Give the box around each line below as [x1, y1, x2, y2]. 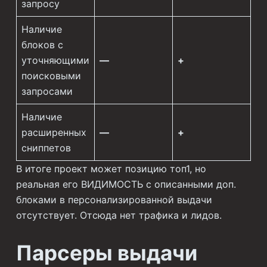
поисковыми [21, 70, 81, 82]
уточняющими [21, 54, 89, 67]
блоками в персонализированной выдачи [15, 194, 212, 206]
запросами [21, 85, 73, 98]
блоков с [21, 39, 63, 51]
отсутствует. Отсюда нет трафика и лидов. [15, 209, 222, 222]
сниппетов [21, 142, 71, 154]
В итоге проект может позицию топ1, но [15, 163, 206, 175]
